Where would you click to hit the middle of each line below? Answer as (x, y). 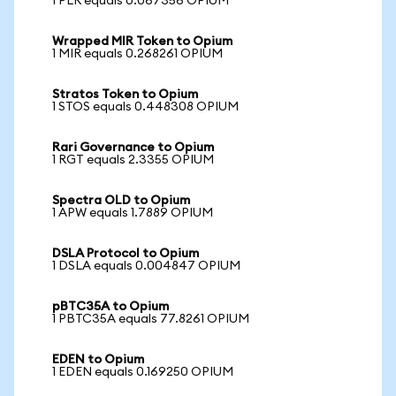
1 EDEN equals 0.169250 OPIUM (143, 372)
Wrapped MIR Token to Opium (142, 42)
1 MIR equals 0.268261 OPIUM (137, 54)
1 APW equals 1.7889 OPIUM (133, 213)
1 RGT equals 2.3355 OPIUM (133, 160)
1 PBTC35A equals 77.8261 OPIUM (151, 319)
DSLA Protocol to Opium (126, 254)
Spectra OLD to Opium (121, 201)
